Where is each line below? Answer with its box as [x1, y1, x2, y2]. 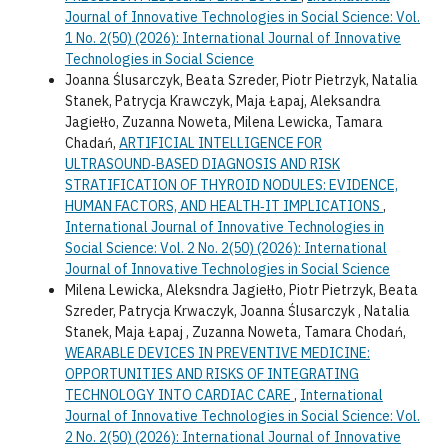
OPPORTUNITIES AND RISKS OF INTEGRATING [64, 365, 359, 384]
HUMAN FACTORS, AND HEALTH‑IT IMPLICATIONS [64, 197, 383, 216]
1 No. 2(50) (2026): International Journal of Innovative [64, 29, 401, 48]
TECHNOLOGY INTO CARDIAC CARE [64, 386, 294, 405]
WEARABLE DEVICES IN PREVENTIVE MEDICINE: [64, 344, 370, 363]
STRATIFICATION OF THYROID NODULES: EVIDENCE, [64, 176, 398, 195]
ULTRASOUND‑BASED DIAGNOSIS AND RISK [64, 155, 340, 174]
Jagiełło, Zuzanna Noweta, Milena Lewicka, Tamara [64, 113, 383, 132]
